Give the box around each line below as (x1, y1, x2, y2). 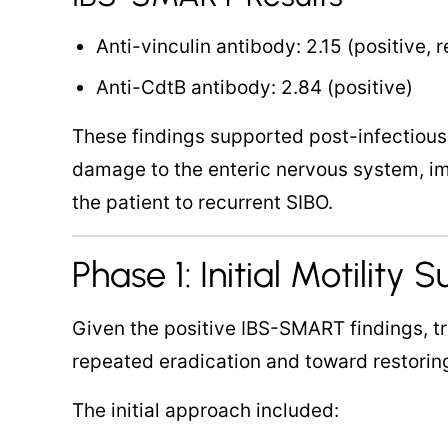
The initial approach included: (72, 399, 339, 422)
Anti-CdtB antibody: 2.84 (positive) (96, 76, 413, 99)
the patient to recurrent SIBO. (72, 191, 333, 214)
